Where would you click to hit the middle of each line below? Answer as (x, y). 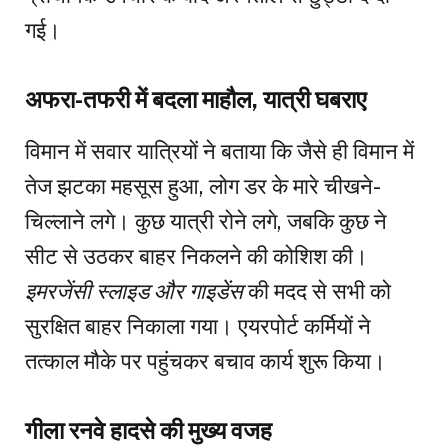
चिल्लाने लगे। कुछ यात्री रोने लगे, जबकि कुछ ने (206, 221)
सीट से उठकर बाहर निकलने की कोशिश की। (196, 256)
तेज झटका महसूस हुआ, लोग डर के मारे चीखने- (203, 186)
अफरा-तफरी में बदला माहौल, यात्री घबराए (195, 99)
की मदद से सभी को (317, 291)
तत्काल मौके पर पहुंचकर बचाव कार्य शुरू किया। (205, 361)
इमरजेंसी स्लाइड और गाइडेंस (134, 291)
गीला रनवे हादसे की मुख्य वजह (148, 431)
